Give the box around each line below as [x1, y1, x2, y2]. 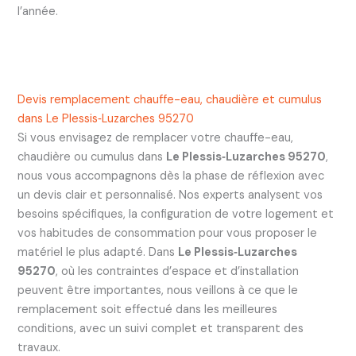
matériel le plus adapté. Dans [17, 245, 178, 261]
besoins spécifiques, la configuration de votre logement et [17, 207, 334, 222]
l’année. [17, 3, 58, 19]
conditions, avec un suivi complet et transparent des [17, 321, 304, 337]
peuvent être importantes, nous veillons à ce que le [17, 283, 298, 299]
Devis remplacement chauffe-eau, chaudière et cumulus [17, 92, 322, 108]
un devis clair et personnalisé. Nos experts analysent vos [17, 188, 323, 203]
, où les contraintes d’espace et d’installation [55, 264, 299, 280]
